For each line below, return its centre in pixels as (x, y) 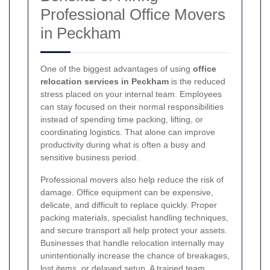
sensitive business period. (89, 157)
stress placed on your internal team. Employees (131, 94)
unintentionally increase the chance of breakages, (135, 255)
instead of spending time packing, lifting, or (122, 119)
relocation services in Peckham (105, 81)
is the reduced (197, 81)
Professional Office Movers (133, 14)
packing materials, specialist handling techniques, (134, 217)
